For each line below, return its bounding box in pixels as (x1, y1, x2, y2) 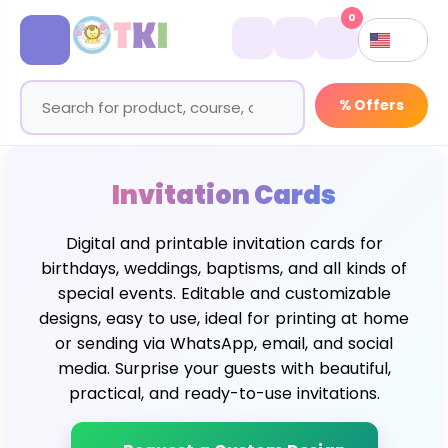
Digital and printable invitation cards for (65, 232, 383, 255)
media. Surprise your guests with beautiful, (57, 357, 391, 380)
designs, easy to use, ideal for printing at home (39, 307, 409, 330)
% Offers (339, 94, 404, 115)
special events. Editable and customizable (57, 282, 391, 305)
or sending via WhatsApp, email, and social (55, 332, 393, 355)
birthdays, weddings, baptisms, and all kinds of (41, 257, 407, 280)
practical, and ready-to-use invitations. (68, 382, 380, 405)
